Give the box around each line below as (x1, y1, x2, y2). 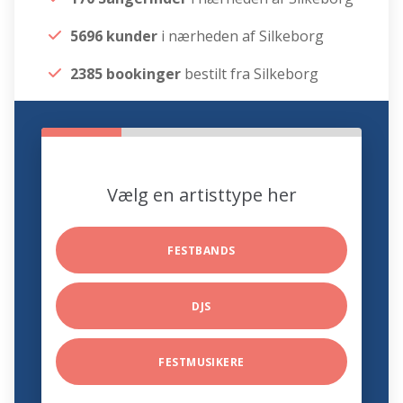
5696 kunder (70, 26, 158, 47)
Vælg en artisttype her (106, 183, 297, 208)
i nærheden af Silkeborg (157, 26, 325, 47)
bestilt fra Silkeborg (181, 64, 319, 85)
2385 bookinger (70, 64, 182, 85)
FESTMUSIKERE (158, 354, 245, 371)
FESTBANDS (167, 243, 236, 259)
